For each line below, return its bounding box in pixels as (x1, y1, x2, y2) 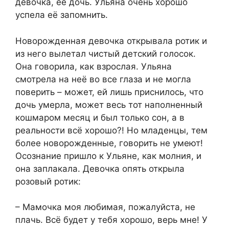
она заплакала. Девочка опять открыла (15, 163, 185, 174)
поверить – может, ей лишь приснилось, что (15, 86, 203, 97)
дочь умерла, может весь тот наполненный (15, 99, 202, 110)
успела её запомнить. (15, 10, 108, 20)
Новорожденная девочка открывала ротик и (15, 35, 207, 46)
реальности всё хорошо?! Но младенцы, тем (15, 125, 208, 135)
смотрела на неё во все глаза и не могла (15, 74, 191, 84)
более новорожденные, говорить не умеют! (15, 138, 203, 148)
